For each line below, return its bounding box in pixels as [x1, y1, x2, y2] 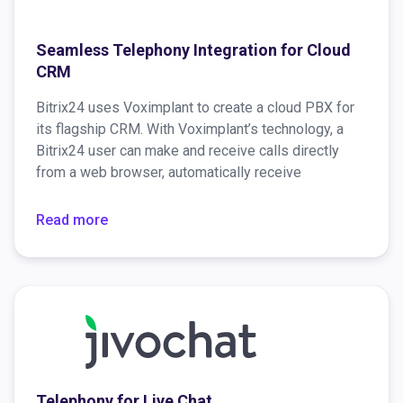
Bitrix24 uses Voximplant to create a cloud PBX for [36, 99, 354, 117]
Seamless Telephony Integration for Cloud [36, 40, 351, 60]
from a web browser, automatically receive [36, 164, 301, 182]
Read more [36, 211, 108, 229]
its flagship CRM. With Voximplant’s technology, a [36, 121, 344, 139]
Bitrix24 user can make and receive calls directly [36, 142, 339, 160]
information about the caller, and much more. [36, 185, 310, 203]
